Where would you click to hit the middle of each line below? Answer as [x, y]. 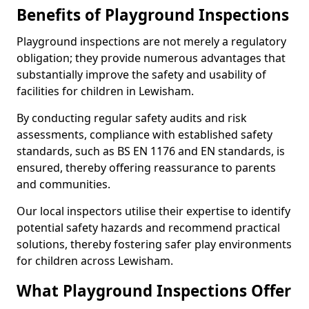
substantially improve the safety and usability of [141, 74]
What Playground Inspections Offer [154, 291]
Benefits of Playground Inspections [153, 15]
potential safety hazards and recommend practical [148, 228]
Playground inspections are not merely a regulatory [151, 41]
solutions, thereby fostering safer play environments [154, 244]
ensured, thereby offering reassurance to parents [146, 168]
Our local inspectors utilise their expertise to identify [153, 211]
